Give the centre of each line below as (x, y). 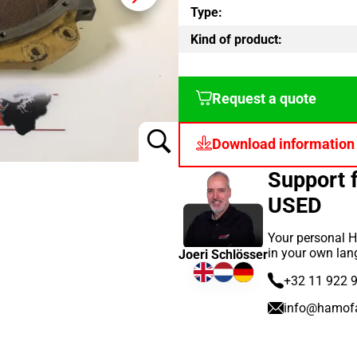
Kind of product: (236, 39)
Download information (283, 145)
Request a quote (264, 99)
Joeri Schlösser (223, 255)
